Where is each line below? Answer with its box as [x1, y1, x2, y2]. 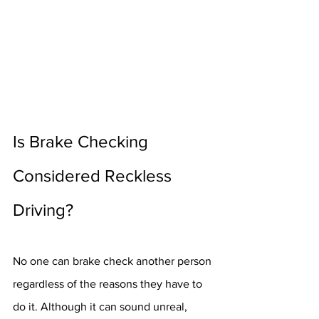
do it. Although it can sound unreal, [13, 300, 190, 313]
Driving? [13, 200, 73, 219]
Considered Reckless [13, 166, 176, 185]
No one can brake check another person [13, 255, 214, 267]
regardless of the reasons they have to [13, 278, 205, 290]
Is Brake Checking [13, 132, 152, 151]
